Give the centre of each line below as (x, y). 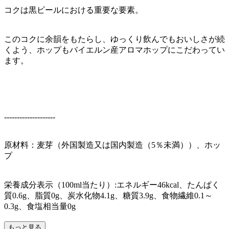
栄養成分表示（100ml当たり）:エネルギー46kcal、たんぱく (112, 185)
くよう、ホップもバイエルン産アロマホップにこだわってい (114, 50)
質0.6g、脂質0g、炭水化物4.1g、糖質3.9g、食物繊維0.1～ (108, 195)
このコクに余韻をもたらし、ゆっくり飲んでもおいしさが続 (114, 39)
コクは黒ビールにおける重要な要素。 (74, 10)
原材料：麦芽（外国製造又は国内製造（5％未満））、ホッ (112, 145)
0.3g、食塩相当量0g (40, 206)
